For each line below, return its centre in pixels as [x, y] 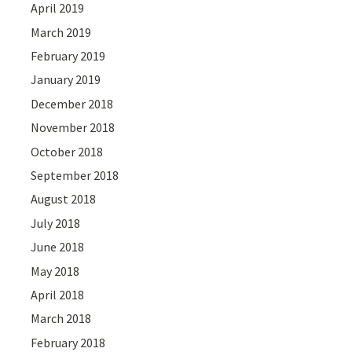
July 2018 [56, 223]
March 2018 [61, 319]
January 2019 [66, 80]
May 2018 [55, 271]
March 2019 [61, 32]
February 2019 [68, 56]
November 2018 [73, 128]
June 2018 [58, 247]
